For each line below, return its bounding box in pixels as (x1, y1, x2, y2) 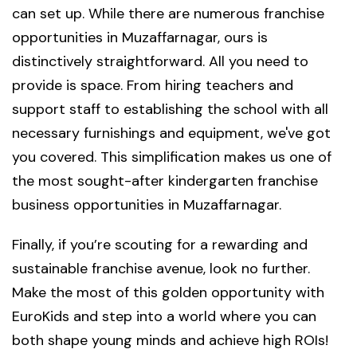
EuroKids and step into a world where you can (12, 307, 316, 327)
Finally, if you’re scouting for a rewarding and (12, 235, 308, 255)
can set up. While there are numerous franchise (12, 4, 324, 24)
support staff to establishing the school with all (12, 100, 328, 120)
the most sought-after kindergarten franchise (12, 171, 318, 191)
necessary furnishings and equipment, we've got (12, 124, 331, 143)
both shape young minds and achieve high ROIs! (12, 331, 328, 351)
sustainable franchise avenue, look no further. (12, 259, 310, 279)
